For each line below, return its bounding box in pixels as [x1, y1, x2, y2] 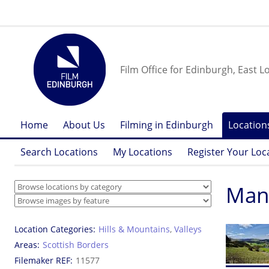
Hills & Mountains [98, 223, 170, 235]
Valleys [174, 223, 202, 235]
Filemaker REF [14, 255, 70, 266]
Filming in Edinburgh [120, 118, 213, 131]
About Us [63, 118, 105, 131]
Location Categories [14, 223, 93, 235]
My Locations [113, 145, 172, 159]
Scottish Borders [43, 239, 109, 250]
